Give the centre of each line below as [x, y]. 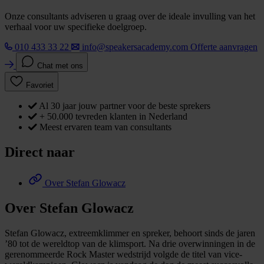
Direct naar [40, 152]
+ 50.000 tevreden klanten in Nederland [113, 117]
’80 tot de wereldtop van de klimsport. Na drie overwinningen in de [130, 243]
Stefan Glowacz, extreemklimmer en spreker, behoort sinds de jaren [130, 233]
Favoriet [40, 85]
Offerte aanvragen [224, 47]
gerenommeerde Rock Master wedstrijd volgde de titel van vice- [123, 254]
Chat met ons [60, 66]
